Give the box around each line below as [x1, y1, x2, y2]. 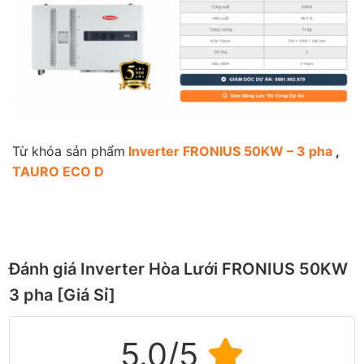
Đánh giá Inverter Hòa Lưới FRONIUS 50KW [9, 258, 349, 279]
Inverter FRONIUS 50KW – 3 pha [125, 143, 332, 160]
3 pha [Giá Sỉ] [9, 284, 116, 305]
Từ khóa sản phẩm [12, 143, 125, 160]
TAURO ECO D [12, 163, 104, 180]
